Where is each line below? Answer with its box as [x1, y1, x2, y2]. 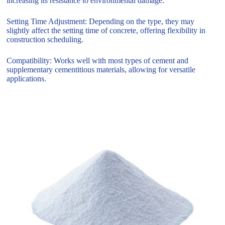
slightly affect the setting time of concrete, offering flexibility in [7, 26, 206, 35]
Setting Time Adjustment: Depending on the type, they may [7, 17, 195, 26]
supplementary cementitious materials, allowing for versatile [7, 65, 196, 74]
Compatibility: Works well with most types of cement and [7, 56, 189, 65]
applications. [7, 74, 47, 83]
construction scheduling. [7, 35, 84, 44]
